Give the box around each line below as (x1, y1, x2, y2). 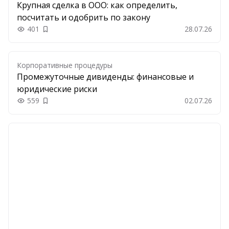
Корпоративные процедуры (17, 60, 112, 70)
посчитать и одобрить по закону (17, 12, 150, 23)
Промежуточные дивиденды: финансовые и (17, 71, 194, 82)
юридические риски (17, 83, 97, 95)
